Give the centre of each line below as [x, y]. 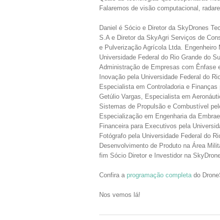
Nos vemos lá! [120, 195]
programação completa [159, 175]
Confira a [113, 175]
